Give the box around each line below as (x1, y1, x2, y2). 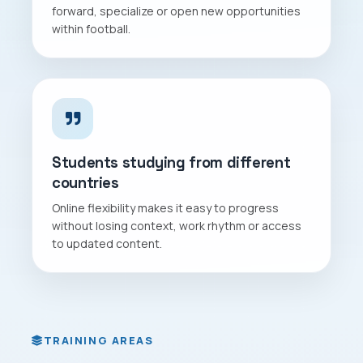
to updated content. (52, 235, 162, 251)
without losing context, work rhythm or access (52, 217, 301, 233)
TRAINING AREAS (43, 332, 154, 348)
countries (52, 173, 119, 192)
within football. (52, 20, 130, 36)
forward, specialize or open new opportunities (52, 2, 301, 19)
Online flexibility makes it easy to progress (52, 199, 279, 216)
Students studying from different (52, 152, 291, 172)
